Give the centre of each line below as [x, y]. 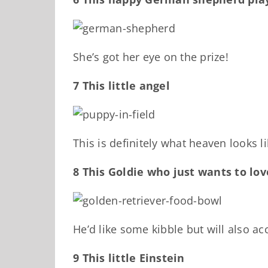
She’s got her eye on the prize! [151, 57]
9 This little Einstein [129, 258]
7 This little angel [121, 86]
